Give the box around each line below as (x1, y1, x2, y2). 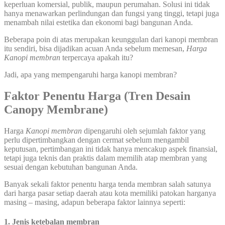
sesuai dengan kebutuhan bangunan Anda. (4, 163, 138, 172)
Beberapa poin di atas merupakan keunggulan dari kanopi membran (4, 35, 218, 44)
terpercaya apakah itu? (62, 53, 133, 62)
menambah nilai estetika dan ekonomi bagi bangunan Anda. (4, 18, 193, 27)
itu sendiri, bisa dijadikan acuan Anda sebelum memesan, (4, 44, 186, 53)
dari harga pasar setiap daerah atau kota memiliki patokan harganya (4, 189, 216, 198)
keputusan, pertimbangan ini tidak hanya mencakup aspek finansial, (4, 145, 217, 154)
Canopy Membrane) (4, 103, 108, 117)
